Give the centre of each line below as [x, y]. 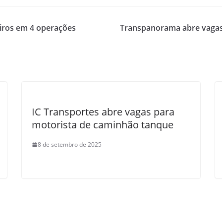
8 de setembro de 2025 [70, 144]
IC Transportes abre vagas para [103, 112]
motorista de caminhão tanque [103, 125]
